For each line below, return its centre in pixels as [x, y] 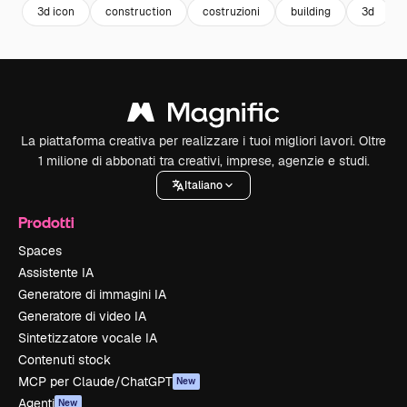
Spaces [40, 251]
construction [139, 11]
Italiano [203, 185]
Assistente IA [56, 273]
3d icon [56, 11]
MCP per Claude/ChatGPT [95, 382]
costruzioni [231, 11]
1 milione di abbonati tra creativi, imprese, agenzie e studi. [203, 161]
